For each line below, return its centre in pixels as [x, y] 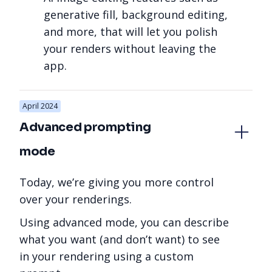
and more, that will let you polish [131, 31]
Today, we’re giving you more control [117, 182]
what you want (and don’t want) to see [120, 239]
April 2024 [40, 106]
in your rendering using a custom [107, 256]
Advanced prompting [86, 127]
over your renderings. [76, 199]
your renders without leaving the [130, 48]
